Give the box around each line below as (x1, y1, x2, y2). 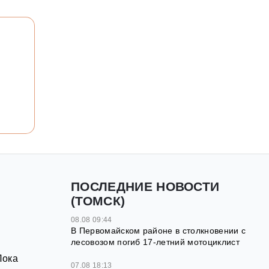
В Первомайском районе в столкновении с (71, 226, 246, 236)
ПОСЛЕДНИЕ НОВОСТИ (71, 180, 220, 194)
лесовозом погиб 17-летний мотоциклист (71, 237, 240, 247)
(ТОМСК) (71, 194, 125, 208)
